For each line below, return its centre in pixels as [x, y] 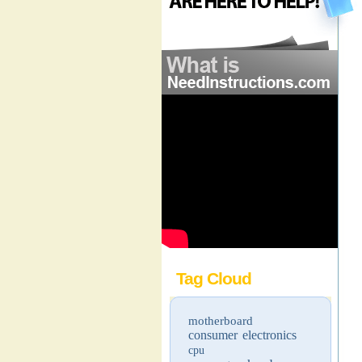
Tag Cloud [214, 278]
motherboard [221, 321]
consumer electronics [242, 335]
